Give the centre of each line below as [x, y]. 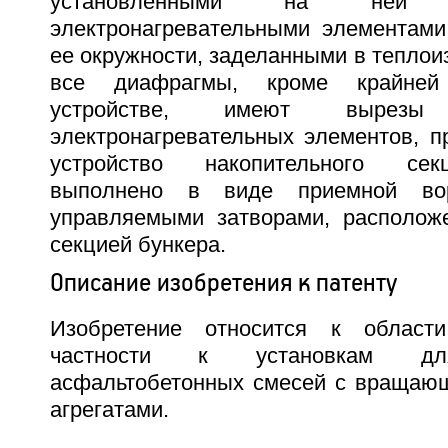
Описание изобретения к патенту [223, 282]
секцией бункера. [137, 245]
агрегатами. [109, 410]
